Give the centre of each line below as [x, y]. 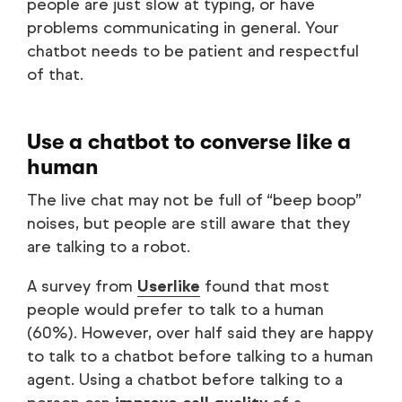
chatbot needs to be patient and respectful [193, 51]
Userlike [169, 286]
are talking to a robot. [109, 246]
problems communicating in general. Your [183, 27]
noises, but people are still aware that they [188, 223]
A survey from [82, 286]
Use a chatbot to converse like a [189, 141]
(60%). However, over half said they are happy [200, 332]
